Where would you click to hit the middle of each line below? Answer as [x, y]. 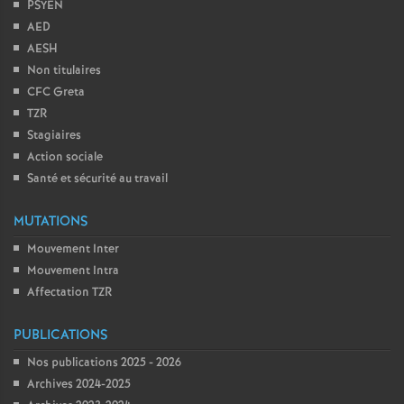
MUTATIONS [50, 222]
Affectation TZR [70, 293]
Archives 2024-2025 [79, 385]
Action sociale [65, 157]
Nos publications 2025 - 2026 [104, 363]
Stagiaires [54, 136]
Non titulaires [64, 71]
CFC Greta [56, 92]
